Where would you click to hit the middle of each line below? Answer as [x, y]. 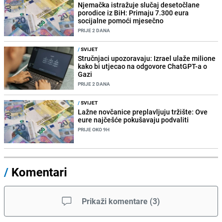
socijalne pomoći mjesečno [121, 20]
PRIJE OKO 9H [94, 130]
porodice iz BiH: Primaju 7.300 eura [134, 12]
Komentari [39, 172]
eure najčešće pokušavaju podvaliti [134, 120]
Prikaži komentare [115, 201]
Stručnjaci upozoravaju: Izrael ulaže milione [147, 58]
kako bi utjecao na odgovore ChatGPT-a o [143, 66]
